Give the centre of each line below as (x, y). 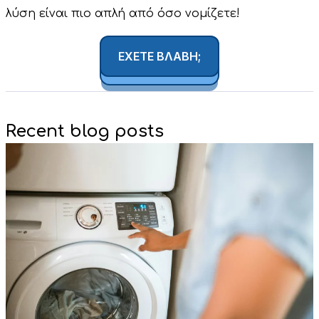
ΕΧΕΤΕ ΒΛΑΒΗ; (159, 56)
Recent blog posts (85, 131)
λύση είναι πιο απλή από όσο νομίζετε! (123, 14)
